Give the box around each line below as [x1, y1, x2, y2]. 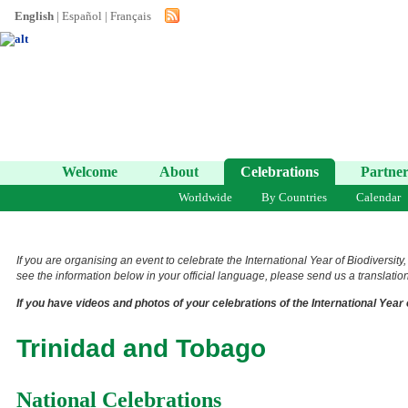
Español [62, 9, 102, 23]
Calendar [355, 190, 401, 204]
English [15, 9, 54, 23]
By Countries [260, 190, 327, 204]
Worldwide [178, 190, 232, 204]
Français [110, 9, 151, 23]
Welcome [62, 164, 117, 179]
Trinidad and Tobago [16, 333, 266, 362]
